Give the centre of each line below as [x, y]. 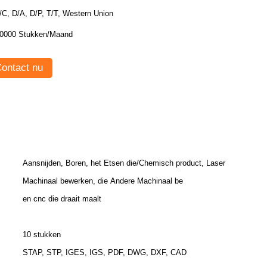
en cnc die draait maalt [62, 199]
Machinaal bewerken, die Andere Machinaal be [103, 181]
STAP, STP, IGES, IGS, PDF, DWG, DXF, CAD [105, 252]
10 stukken [42, 235]
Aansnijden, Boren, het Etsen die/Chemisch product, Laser [124, 163]
